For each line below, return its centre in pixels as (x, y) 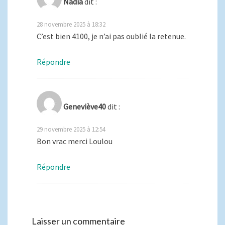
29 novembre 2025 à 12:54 (71, 129)
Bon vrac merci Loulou (75, 141)
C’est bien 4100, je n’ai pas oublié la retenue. (111, 36)
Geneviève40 (85, 107)
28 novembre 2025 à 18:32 (71, 24)
